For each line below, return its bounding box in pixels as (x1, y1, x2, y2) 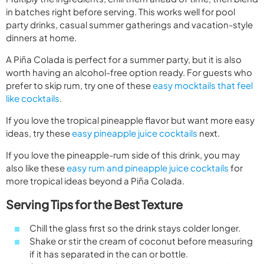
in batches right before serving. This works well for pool (6, 5, 235, 17)
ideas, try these (6, 127, 72, 138)
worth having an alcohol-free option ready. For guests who (6, 66, 252, 78)
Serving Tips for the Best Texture (6, 197, 183, 212)
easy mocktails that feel (153, 79, 253, 91)
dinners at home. (6, 31, 77, 43)
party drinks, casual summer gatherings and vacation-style (6, 18, 253, 30)
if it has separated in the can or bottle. (29, 248, 188, 260)
